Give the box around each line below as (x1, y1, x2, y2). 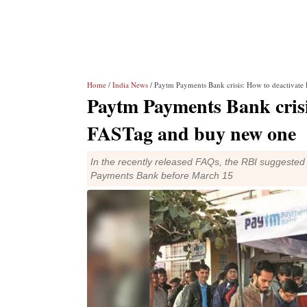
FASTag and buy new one (87, 119, 296, 147)
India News (112, 79, 148, 90)
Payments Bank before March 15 (90, 170, 233, 181)
